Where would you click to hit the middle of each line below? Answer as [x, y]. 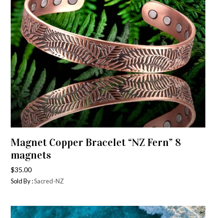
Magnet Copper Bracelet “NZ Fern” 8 [96, 142]
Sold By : [23, 181]
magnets [31, 155]
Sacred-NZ [49, 181]
